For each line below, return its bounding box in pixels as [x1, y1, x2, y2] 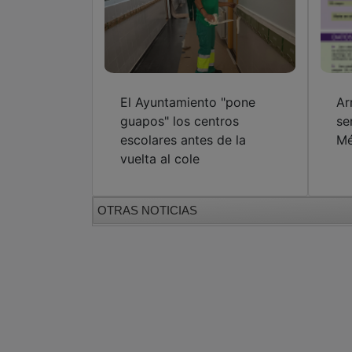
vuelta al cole [120, 151, 200, 167]
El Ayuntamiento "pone [120, 94, 255, 111]
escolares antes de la [120, 132, 246, 148]
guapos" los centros [120, 113, 239, 130]
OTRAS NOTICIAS [97, 203, 197, 218]
